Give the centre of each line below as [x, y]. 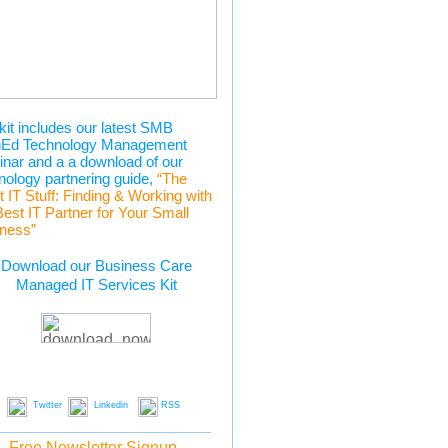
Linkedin [110, 405]
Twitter [47, 405]
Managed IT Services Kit [96, 285]
